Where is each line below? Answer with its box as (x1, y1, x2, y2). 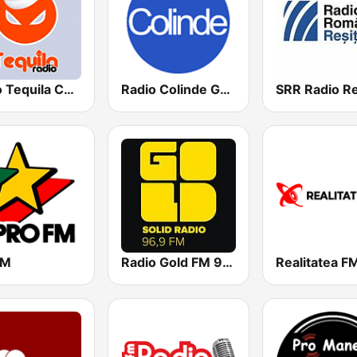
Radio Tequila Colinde (64, 80, 74, 97)
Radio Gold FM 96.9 (222, 253, 233, 270)
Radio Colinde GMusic (220, 80, 231, 97)
